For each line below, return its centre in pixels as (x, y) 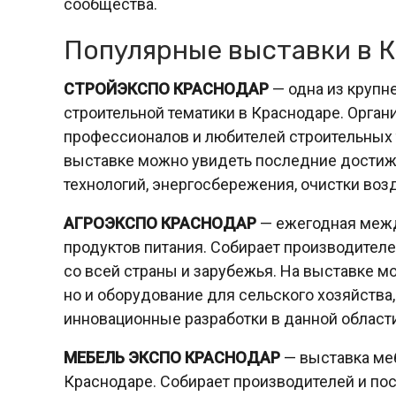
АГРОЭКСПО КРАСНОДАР (160, 223)
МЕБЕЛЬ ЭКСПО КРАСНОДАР (172, 358)
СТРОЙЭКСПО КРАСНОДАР (166, 89)
